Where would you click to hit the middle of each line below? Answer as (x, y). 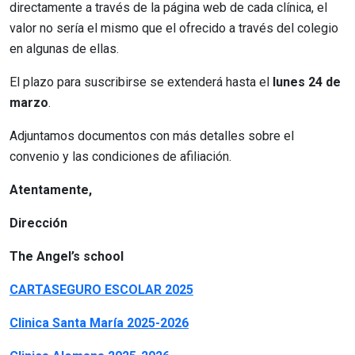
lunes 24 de (307, 82)
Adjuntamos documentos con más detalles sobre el (152, 136)
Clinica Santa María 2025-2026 (99, 323)
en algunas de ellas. (64, 48)
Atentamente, (51, 189)
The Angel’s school (67, 256)
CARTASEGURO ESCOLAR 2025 (101, 289)
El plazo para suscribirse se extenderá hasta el (141, 82)
